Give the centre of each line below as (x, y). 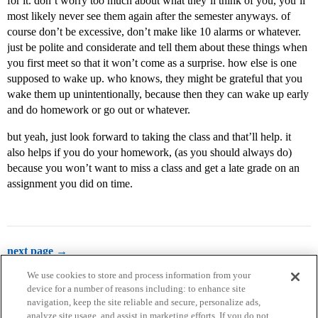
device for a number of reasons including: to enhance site (137, 289)
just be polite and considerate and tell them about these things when (157, 48)
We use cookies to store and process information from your (139, 275)
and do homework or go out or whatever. (99, 110)
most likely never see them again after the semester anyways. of (149, 16)
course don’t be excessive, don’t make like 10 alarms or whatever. (154, 32)
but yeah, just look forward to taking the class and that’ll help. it (149, 137)
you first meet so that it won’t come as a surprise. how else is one (152, 63)
